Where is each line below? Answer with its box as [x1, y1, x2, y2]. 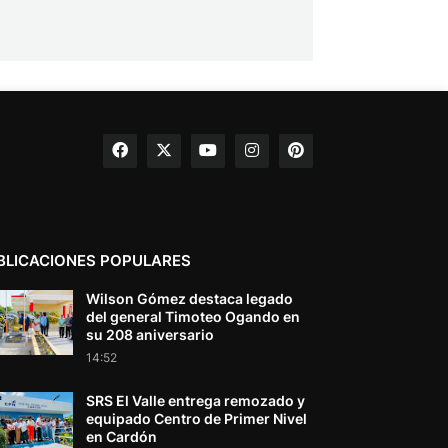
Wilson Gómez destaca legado [85, 289, 293, 307]
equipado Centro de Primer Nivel [85, 409, 307, 427]
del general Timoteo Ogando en [85, 307, 300, 325]
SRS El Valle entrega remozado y [85, 391, 305, 409]
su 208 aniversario [85, 325, 214, 343]
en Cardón [85, 427, 157, 445]
